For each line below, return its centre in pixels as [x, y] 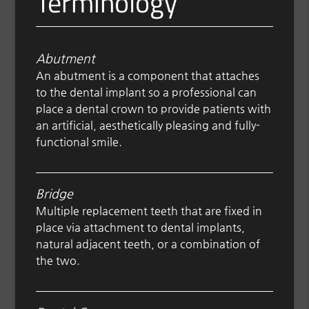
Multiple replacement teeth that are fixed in [149, 211]
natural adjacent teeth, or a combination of [148, 244]
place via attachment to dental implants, [141, 228]
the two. [58, 261]
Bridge [55, 194]
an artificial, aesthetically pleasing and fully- [148, 126]
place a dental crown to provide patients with [154, 109]
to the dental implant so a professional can [147, 92]
